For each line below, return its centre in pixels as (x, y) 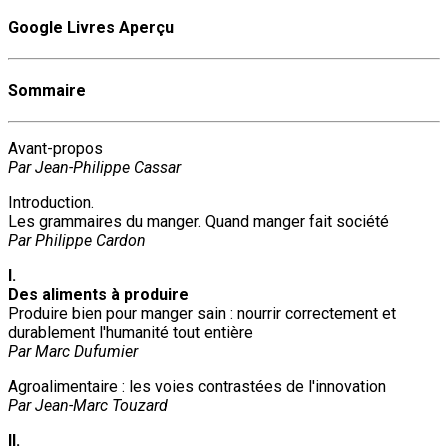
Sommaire (47, 91)
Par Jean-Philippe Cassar (94, 168)
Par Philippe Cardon (77, 241)
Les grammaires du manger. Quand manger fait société (198, 222)
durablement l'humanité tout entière (130, 333)
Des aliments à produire (98, 295)
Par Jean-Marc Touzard (88, 406)
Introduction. (53, 203)
